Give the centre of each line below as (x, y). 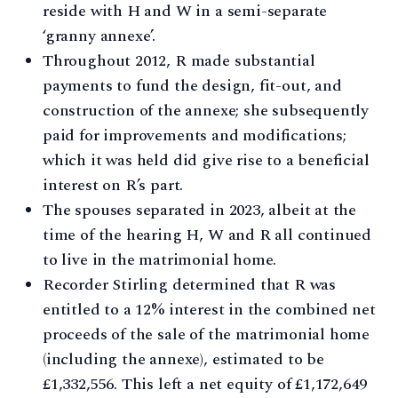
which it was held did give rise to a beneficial (206, 160)
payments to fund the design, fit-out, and (192, 85)
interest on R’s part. (113, 185)
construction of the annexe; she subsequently (206, 110)
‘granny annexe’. (99, 36)
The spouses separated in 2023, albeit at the (200, 210)
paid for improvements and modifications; (195, 135)
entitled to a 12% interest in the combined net (209, 309)
